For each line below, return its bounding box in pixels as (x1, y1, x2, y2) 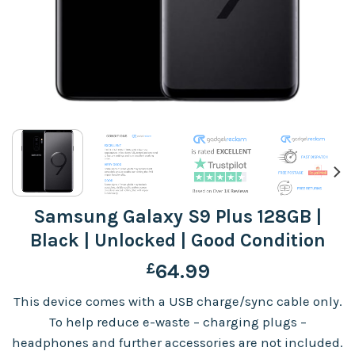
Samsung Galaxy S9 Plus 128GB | (33, 204, 322, 227)
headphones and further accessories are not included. (12, 335, 343, 351)
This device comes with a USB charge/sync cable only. (13, 294, 342, 310)
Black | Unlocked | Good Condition (29, 228, 326, 251)
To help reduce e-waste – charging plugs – (48, 315, 307, 330)
